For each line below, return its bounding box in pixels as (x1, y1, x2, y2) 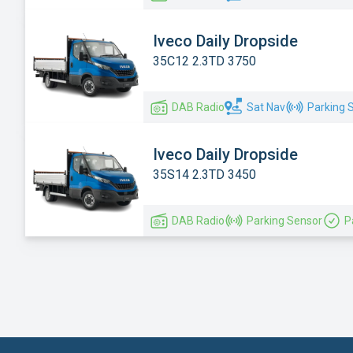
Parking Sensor (247, 214, 322, 227)
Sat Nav (247, 100, 285, 113)
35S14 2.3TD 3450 (153, 166, 256, 182)
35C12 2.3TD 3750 (153, 53, 256, 69)
